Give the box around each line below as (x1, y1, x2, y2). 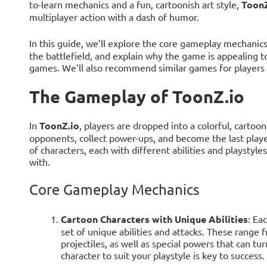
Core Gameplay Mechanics (29, 180, 200, 198)
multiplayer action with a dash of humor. (29, 11, 199, 23)
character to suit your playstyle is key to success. (60, 249, 265, 261)
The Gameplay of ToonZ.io (29, 86, 244, 108)
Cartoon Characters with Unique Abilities (60, 212, 248, 225)
